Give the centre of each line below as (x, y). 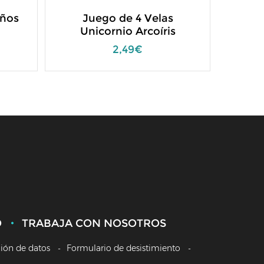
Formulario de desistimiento (123, 248)
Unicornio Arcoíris (128, 31)
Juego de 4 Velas (128, 18)
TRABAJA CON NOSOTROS (94, 223)
